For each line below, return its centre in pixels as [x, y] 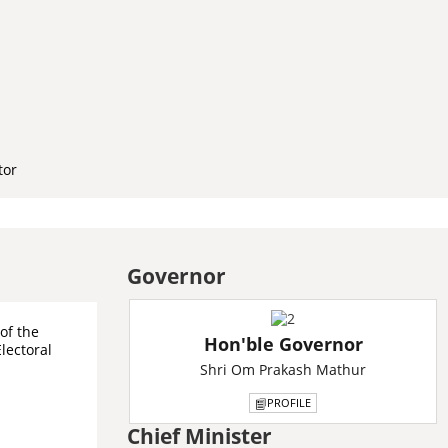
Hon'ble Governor [283, 344]
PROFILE [289, 402]
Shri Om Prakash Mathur [283, 369]
